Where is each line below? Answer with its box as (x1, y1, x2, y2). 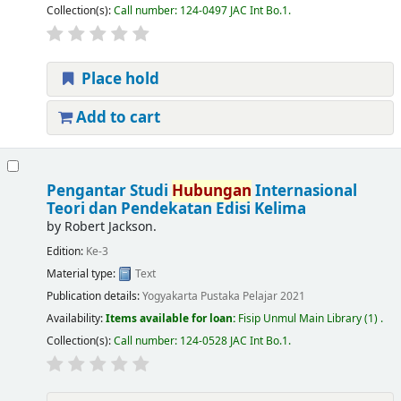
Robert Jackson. (64, 218, 157, 237)
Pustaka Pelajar (200, 287, 277, 304)
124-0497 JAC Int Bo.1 (179, 3, 288, 20)
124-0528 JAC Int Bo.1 (179, 333, 288, 350)
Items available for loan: (105, 310, 238, 327)
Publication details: (46, 287, 142, 304)
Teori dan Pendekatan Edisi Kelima (46, 198, 306, 221)
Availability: (46, 310, 106, 327)
